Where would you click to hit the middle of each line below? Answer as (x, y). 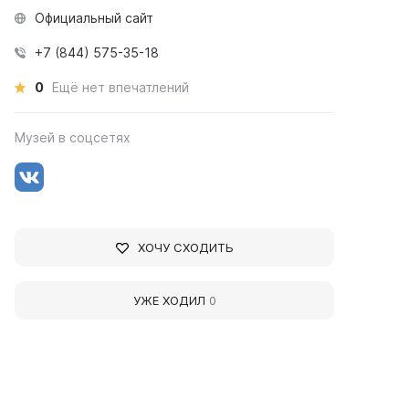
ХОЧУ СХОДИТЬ (185, 247)
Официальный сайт (94, 18)
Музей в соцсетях (73, 137)
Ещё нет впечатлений (121, 87)
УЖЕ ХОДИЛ (171, 300)
